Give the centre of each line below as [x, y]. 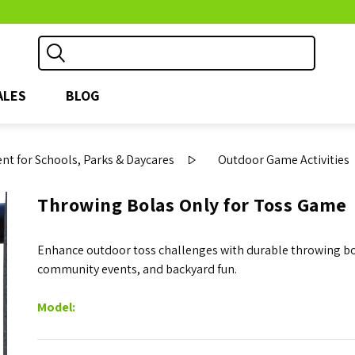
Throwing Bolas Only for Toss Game [192, 204]
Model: [57, 307]
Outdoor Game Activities [284, 160]
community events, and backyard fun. [137, 269]
